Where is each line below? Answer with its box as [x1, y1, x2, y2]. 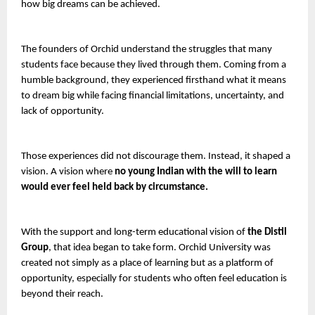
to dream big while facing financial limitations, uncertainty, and [21, 90, 284, 101]
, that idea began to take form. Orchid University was [49, 242, 271, 253]
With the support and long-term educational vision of [21, 226, 247, 238]
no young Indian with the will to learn [115, 166, 277, 177]
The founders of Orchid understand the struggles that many [21, 44, 272, 55]
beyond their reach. [21, 288, 103, 300]
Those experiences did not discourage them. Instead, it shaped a [21, 150, 290, 162]
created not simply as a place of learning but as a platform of [21, 257, 274, 269]
